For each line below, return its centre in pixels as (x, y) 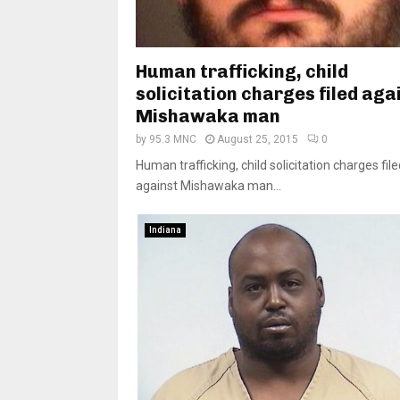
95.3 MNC (173, 139)
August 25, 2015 (258, 139)
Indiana (165, 229)
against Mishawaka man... (208, 185)
